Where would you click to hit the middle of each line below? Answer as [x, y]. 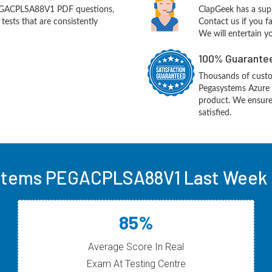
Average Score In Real [136, 247]
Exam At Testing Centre [136, 264]
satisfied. [215, 113]
